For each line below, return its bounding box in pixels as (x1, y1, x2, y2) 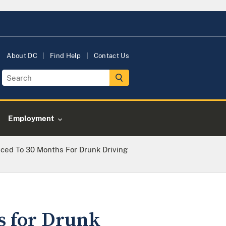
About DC (7, 52, 37, 60)
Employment (8, 114, 54, 123)
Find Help (49, 52, 81, 60)
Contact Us (93, 52, 129, 60)
